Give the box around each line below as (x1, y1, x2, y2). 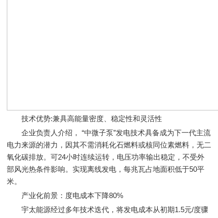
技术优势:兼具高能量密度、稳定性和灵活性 (7, 114, 162, 123)
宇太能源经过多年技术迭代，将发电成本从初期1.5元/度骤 (7, 205, 208, 214)
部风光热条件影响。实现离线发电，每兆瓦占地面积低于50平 (7, 165, 204, 173)
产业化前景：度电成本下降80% (7, 191, 123, 200)
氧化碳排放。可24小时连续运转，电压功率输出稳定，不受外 (7, 153, 204, 161)
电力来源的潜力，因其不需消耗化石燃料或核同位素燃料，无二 (7, 141, 211, 149)
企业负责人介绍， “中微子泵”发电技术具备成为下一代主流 (7, 128, 211, 137)
